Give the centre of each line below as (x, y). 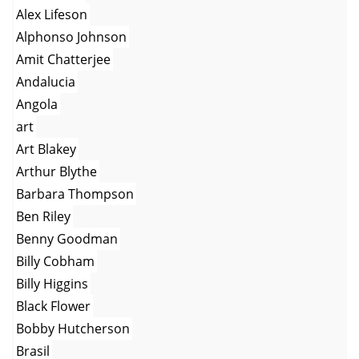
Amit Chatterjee (63, 59)
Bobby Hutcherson (73, 328)
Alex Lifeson (52, 14)
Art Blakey (46, 149)
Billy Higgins (52, 283)
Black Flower (53, 306)
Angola (37, 104)
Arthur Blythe (56, 171)
